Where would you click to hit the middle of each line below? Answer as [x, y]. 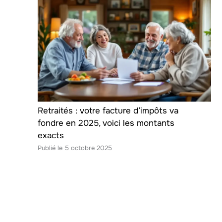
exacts [51, 136]
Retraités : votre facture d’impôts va [108, 111]
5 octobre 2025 [88, 148]
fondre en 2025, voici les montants [106, 123]
